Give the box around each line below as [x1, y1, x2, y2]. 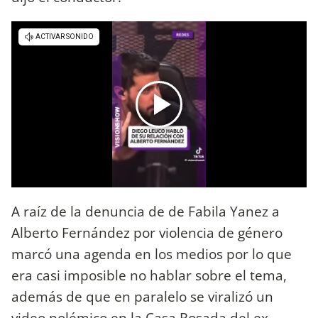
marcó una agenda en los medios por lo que [11, 244, 292, 264]
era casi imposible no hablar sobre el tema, [11, 265, 287, 285]
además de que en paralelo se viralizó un [11, 287, 273, 307]
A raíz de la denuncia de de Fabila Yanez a [11, 202, 280, 221]
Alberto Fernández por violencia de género [11, 223, 283, 243]
